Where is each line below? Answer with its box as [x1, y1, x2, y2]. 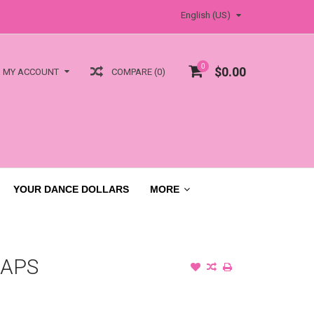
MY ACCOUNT [3, 67, 59, 78]
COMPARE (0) [111, 66, 165, 77]
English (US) [181, 10, 231, 20]
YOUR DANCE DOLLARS [13, 183, 129, 195]
